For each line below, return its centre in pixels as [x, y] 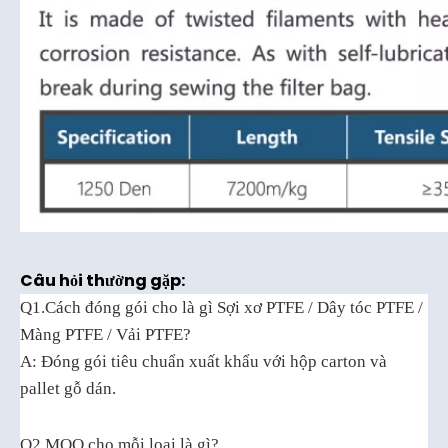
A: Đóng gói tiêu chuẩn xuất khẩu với [155, 361]
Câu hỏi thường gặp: [102, 280]
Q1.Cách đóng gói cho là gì [116, 307]
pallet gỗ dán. [68, 388]
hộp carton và [338, 361]
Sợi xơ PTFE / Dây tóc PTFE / [318, 307]
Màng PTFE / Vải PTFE [101, 334]
